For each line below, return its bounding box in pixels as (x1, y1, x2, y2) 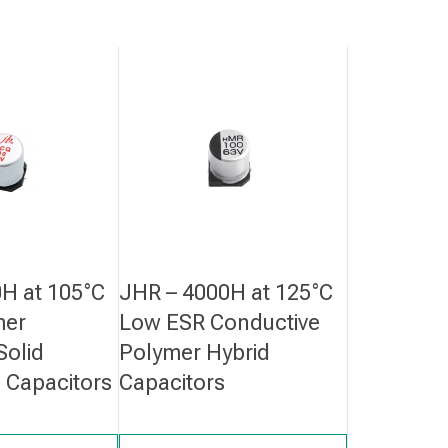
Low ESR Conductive (119, 310, 321, 336)
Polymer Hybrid (119, 340, 271, 366)
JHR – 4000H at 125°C (119, 280, 334, 306)
